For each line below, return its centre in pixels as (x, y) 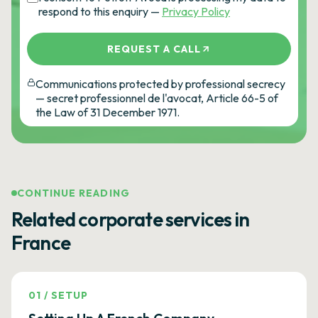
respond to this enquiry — (99, 11)
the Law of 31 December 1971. (108, 112)
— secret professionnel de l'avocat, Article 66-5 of (157, 98)
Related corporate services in (131, 219)
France (41, 243)
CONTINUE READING (73, 193)
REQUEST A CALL (154, 49)
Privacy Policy (196, 11)
